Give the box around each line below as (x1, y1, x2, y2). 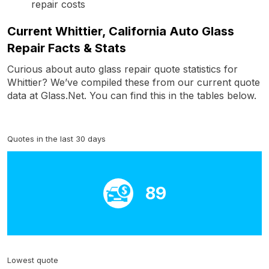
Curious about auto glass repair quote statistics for (7, 62, 238, 75)
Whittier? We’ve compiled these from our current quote (7, 76, 260, 88)
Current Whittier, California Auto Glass (7, 23, 234, 38)
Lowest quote (7, 255, 58, 265)
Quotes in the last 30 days (7, 133, 106, 144)
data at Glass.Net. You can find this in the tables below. (7, 89, 256, 101)
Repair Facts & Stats (7, 40, 126, 55)
